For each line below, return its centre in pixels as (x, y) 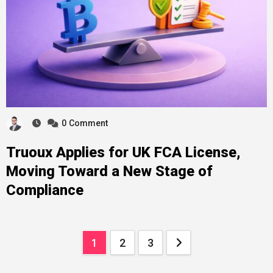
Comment (88, 123)
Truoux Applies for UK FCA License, (123, 153)
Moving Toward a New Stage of (109, 172)
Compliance (44, 190)
